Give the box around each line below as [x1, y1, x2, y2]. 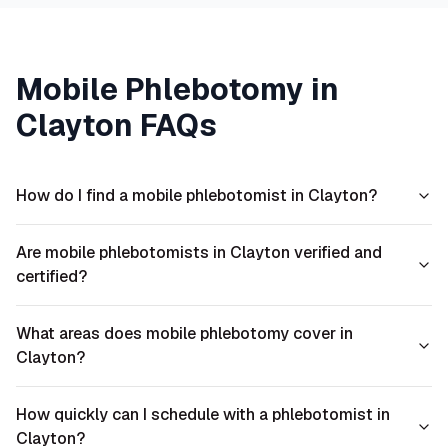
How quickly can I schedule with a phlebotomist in [16, 404, 390, 425]
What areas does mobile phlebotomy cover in [16, 323, 353, 344]
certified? [16, 266, 87, 287]
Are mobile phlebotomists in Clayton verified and [16, 242, 382, 263]
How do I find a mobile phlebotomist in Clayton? [16, 185, 377, 206]
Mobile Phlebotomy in [16, 70, 339, 109]
